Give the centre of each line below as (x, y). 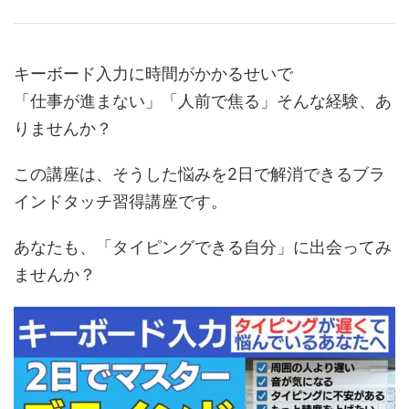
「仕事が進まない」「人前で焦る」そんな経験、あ (203, 100)
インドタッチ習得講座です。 (121, 201)
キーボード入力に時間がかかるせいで (153, 73)
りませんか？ (63, 128)
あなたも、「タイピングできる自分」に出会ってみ (203, 246)
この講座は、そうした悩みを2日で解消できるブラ (199, 173)
